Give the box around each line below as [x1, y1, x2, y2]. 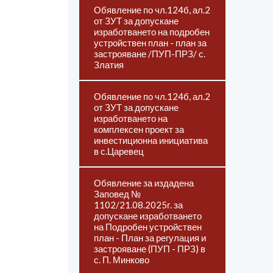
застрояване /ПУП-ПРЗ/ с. [94, 48, 205, 59]
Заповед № [94, 188, 141, 199]
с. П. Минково [94, 254, 149, 265]
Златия [94, 59, 124, 70]
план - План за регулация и [94, 232, 206, 243]
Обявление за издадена [94, 177, 194, 188]
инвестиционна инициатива [94, 135, 208, 146]
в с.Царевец [94, 146, 144, 157]
